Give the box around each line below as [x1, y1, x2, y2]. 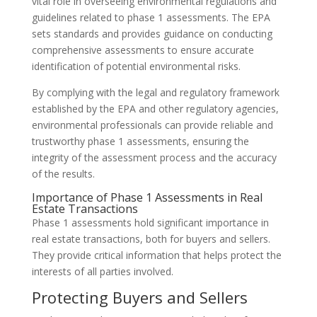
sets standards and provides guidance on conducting [31, 27, 272, 40]
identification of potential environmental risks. [31, 59, 241, 73]
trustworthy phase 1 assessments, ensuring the [31, 134, 249, 148]
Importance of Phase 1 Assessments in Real [31, 190, 263, 205]
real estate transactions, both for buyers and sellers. [31, 232, 270, 246]
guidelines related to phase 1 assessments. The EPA [31, 11, 270, 24]
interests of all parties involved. [31, 265, 173, 278]
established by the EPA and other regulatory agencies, [31, 102, 279, 115]
